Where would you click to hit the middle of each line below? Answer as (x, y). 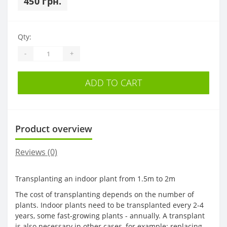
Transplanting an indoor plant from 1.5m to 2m (95, 178)
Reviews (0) (36, 152)
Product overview (54, 128)
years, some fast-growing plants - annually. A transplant (110, 215)
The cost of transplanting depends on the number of (105, 194)
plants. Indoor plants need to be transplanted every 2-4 (109, 205)
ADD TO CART (113, 82)
